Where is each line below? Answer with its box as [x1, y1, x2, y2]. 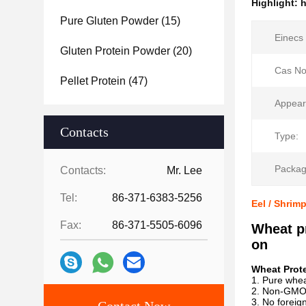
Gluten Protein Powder [60, 45, 170, 57]
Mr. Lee [167, 165, 202, 176]
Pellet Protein [60, 75, 126, 87]
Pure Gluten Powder [60, 15, 158, 27]
